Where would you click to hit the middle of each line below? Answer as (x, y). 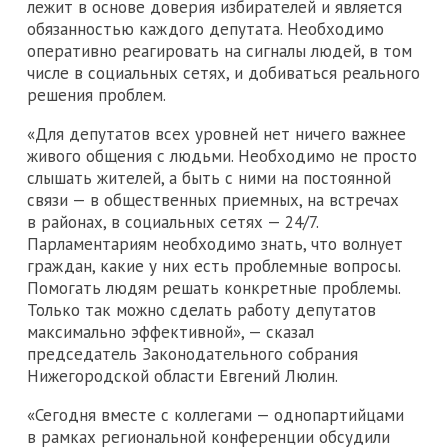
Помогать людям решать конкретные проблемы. (213, 287)
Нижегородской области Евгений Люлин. (182, 375)
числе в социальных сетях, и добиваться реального (223, 72)
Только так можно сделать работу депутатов (201, 309)
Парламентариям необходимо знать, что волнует (215, 243)
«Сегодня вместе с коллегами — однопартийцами (215, 414)
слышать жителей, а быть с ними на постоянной (209, 177)
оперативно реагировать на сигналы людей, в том (219, 50)
